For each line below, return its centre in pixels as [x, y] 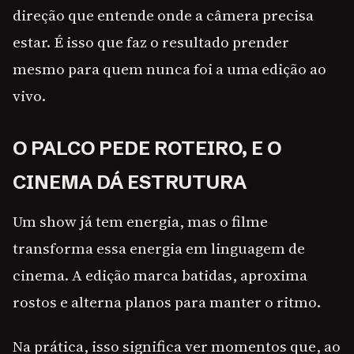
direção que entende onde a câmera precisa [163, 15]
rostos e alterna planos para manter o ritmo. [167, 302]
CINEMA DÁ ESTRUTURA [130, 183]
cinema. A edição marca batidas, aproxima [160, 275]
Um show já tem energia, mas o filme [140, 222]
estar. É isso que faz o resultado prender [151, 42]
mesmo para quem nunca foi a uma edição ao [169, 69]
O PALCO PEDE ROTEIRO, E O [147, 149]
